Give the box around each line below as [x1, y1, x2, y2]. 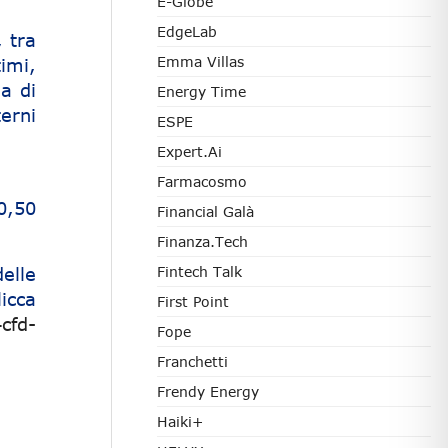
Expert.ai [157, 143, 222, 160]
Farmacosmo [157, 173, 247, 190]
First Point [157, 293, 229, 310]
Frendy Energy [157, 383, 259, 400]
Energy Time [157, 83, 246, 100]
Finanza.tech [157, 233, 248, 250]
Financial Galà [157, 203, 254, 220]
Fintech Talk [157, 263, 242, 280]
